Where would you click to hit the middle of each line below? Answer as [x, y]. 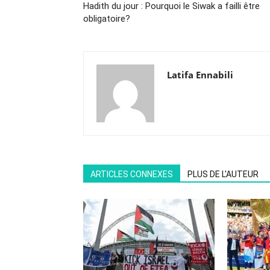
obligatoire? [107, 19]
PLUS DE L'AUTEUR [223, 174]
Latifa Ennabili [200, 75]
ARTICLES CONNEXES [132, 174]
